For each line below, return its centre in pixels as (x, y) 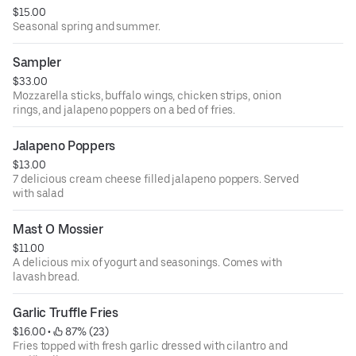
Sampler (37, 62)
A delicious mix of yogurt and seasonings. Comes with (147, 262)
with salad (39, 193)
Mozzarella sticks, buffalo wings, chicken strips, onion (147, 95)
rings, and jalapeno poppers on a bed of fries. (124, 109)
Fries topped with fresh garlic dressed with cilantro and (150, 345)
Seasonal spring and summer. (87, 26)
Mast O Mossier (58, 229)
